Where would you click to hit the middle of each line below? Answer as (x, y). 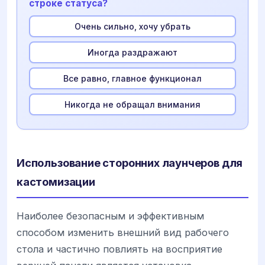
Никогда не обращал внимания (132, 104)
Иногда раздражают (132, 52)
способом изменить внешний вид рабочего (123, 233)
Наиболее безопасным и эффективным (110, 216)
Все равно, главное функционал (132, 78)
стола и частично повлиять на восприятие (119, 249)
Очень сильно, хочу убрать (132, 26)
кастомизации (56, 182)
